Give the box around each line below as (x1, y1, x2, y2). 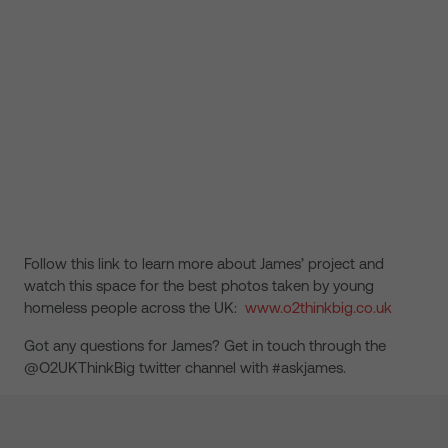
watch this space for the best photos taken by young (24, 277, 374, 294)
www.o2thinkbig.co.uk (245, 299, 392, 316)
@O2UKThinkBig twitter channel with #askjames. (24, 359, 346, 376)
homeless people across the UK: (24, 299, 245, 316)
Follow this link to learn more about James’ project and (24, 255, 384, 272)
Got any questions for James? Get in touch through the (24, 337, 386, 354)
